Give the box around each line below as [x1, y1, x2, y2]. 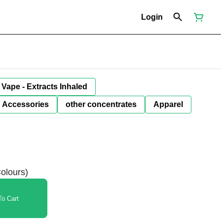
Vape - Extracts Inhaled [1, 82, 87, 91]
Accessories [2, 100, 49, 109]
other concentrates [66, 100, 137, 109]
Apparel [153, 100, 183, 109]
